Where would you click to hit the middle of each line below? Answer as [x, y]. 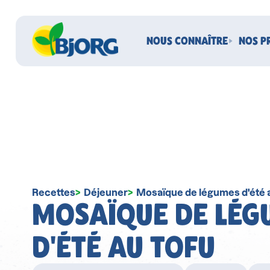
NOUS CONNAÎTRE [187, 41]
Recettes [53, 192]
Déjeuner [105, 192]
